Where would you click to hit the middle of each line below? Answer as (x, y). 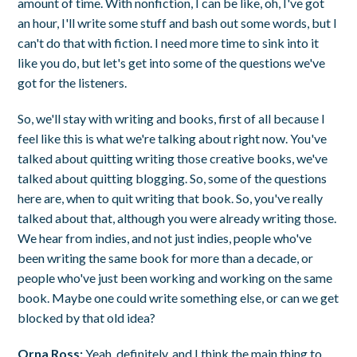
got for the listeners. (73, 82)
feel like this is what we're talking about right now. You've (173, 138)
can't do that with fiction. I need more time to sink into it (169, 42)
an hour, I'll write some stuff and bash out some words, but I (178, 22)
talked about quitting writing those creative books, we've (173, 158)
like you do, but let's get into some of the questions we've (172, 62)
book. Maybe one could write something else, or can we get (178, 297)
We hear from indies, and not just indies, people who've (165, 237)
